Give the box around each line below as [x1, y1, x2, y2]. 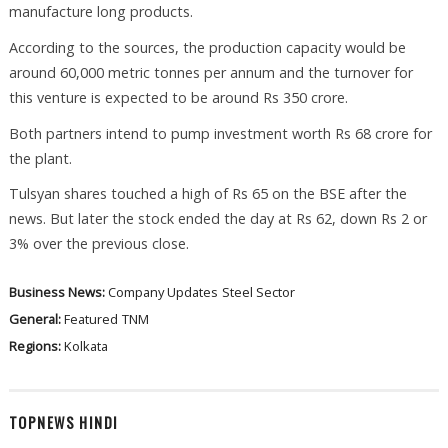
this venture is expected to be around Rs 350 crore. [8, 87, 348, 107]
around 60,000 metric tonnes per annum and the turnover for [8, 62, 413, 82]
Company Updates [107, 283, 218, 302]
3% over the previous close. [8, 234, 189, 254]
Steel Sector [221, 283, 295, 302]
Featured [63, 310, 118, 329]
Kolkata [63, 337, 108, 356]
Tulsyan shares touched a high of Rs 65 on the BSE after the [8, 184, 407, 204]
